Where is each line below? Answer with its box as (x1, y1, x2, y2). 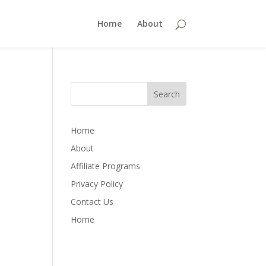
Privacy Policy (71, 178, 123, 189)
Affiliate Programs (71, 160, 141, 172)
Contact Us (71, 196, 114, 207)
